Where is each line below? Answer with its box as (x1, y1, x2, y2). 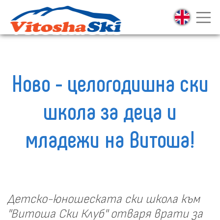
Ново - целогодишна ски (11, 68, 209, 97)
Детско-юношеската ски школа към (7, 193, 200, 205)
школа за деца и (43, 96, 177, 125)
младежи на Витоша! (25, 124, 195, 153)
